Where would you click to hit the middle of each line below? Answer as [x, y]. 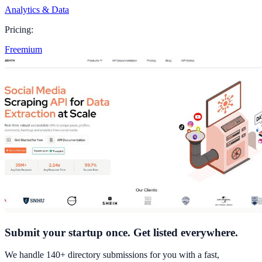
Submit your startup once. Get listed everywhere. [121, 232]
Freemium [23, 49]
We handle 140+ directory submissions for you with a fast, [112, 255]
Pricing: [19, 29]
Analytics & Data [37, 9]
